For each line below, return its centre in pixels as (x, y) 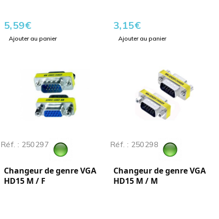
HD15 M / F (25, 181)
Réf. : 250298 (134, 145)
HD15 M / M (136, 181)
